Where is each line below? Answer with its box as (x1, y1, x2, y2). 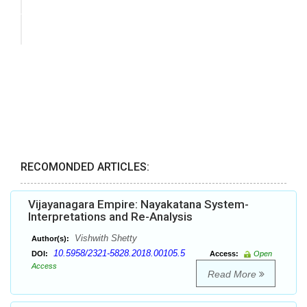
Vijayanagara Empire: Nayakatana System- (28, 197, 249, 212)
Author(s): (32, 234, 69, 243)
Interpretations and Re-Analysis (28, 210, 193, 224)
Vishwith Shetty (72, 233, 137, 244)
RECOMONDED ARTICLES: (21, 160, 149, 174)
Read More (207, 269, 259, 280)
